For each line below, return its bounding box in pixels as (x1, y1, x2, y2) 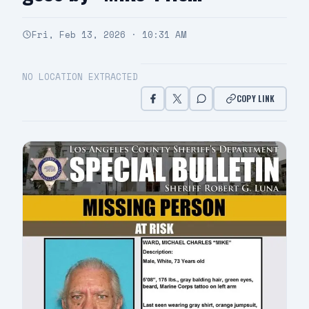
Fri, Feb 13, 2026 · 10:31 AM (32, 28, 186, 41)
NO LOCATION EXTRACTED (22, 69, 138, 83)
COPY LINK (236, 92, 275, 104)
